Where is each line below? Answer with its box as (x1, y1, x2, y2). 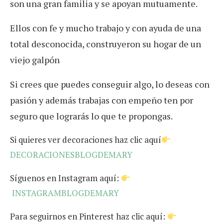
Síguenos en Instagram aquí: (10, 172, 121, 184)
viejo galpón (10, 54, 60, 66)
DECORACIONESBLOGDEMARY (10, 149, 132, 161)
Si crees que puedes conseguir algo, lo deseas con (10, 78, 210, 91)
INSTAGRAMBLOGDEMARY (12, 187, 119, 199)
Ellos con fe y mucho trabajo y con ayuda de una (10, 22, 201, 34)
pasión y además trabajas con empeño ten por (10, 94, 193, 107)
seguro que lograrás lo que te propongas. (10, 110, 173, 122)
